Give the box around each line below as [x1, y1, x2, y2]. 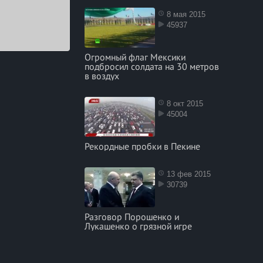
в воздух [84, 70, 119, 82]
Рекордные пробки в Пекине [84, 140, 200, 152]
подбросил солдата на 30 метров [84, 60, 219, 72]
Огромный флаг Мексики [84, 51, 186, 63]
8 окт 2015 [166, 99, 203, 108]
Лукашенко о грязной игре [84, 220, 192, 232]
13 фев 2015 [166, 170, 211, 178]
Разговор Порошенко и [84, 211, 179, 222]
